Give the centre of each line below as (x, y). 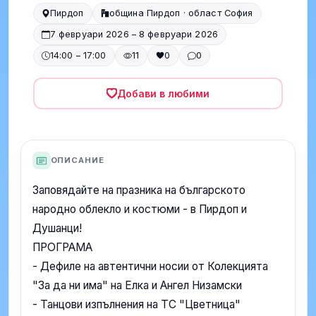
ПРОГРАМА (62, 248)
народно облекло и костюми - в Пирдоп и (140, 209)
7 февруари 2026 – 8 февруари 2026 (134, 35)
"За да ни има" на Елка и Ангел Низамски (137, 286)
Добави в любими (163, 93)
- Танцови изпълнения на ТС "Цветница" (136, 305)
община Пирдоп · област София (181, 13)
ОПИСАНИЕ (77, 160)
